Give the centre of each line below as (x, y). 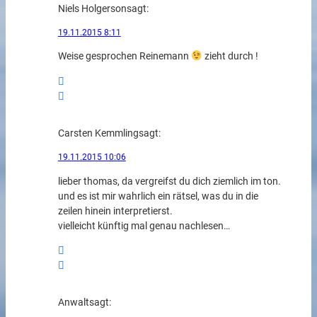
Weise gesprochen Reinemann (124, 57)
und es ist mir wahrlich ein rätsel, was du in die (158, 196)
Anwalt (73, 303)
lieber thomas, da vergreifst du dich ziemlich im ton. (169, 181)
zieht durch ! (231, 57)
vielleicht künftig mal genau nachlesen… (144, 226)
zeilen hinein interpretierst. (115, 211)
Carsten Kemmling (98, 133)
